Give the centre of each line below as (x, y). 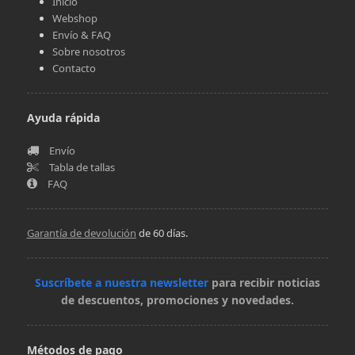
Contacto (74, 68)
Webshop (74, 18)
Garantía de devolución (81, 233)
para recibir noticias (264, 282)
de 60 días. (162, 233)
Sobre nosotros (88, 51)
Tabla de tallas (82, 167)
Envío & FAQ (81, 34)
